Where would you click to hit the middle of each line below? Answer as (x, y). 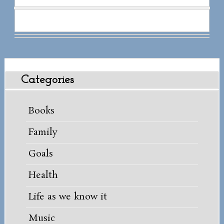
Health (43, 176)
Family (43, 133)
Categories (47, 80)
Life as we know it (67, 197)
